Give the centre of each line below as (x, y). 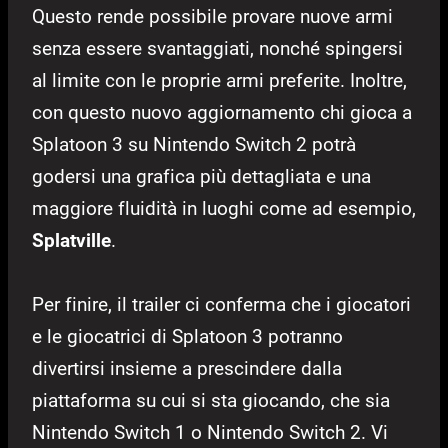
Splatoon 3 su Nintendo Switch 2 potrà (194, 145)
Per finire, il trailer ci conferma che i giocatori (221, 305)
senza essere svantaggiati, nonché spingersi (217, 49)
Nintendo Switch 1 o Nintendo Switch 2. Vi (210, 433)
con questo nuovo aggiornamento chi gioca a (222, 113)
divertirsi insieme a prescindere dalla (187, 369)
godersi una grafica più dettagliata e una (201, 177)
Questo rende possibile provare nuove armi (212, 17)
